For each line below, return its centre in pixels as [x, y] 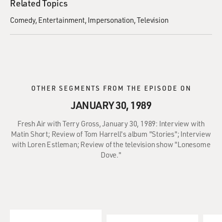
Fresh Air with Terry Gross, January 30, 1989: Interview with [111, 123]
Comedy [23, 20]
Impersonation [111, 20]
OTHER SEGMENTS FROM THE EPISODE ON [111, 88]
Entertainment [61, 20]
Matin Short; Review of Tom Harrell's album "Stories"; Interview [111, 134]
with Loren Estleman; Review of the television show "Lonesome [111, 144]
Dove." [111, 155]
